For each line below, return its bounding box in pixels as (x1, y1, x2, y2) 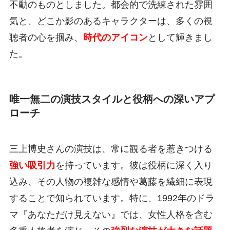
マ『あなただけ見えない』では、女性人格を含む (9, 209, 213, 220)
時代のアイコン (83, 32, 148, 43)
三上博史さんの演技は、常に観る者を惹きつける (9, 143, 213, 154)
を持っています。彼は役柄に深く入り (55, 160, 213, 170)
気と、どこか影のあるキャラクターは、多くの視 (9, 16, 213, 27)
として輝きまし (147, 32, 213, 43)
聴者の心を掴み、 (9, 32, 83, 43)
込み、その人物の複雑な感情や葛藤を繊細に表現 (9, 176, 213, 187)
